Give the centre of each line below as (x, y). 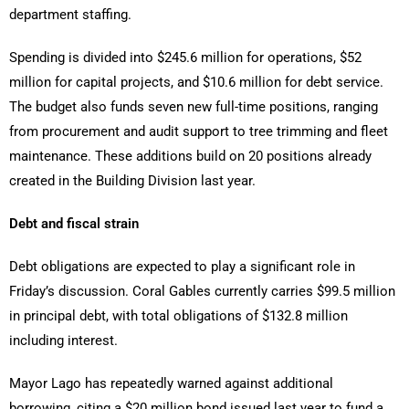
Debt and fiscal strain (74, 223)
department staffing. (70, 14)
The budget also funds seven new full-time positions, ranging (194, 106)
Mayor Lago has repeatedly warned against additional (171, 383)
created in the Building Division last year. (132, 180)
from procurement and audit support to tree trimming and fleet (199, 131)
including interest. (63, 340)
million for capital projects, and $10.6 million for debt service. (196, 82)
